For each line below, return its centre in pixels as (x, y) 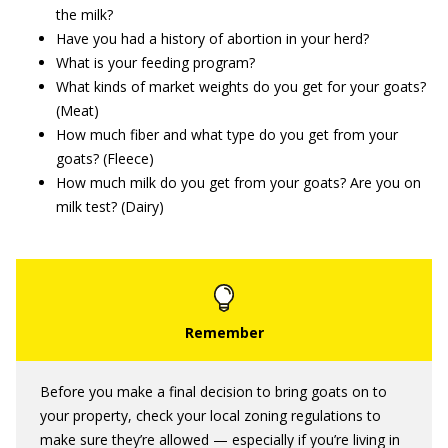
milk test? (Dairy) (110, 206)
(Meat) (77, 110)
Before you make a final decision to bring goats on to (213, 391)
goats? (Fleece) (105, 158)
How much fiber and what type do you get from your (227, 134)
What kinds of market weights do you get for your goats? (241, 86)
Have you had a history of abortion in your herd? (212, 38)
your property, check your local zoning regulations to (210, 415)
